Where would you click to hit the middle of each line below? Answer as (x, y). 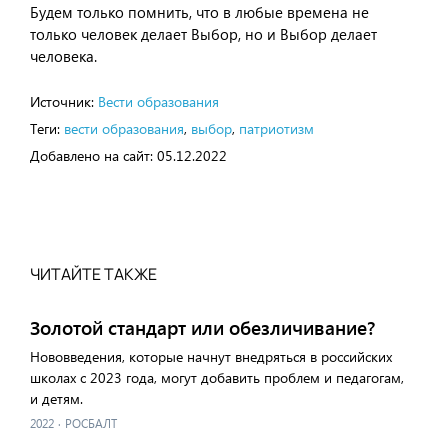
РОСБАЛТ (91, 423)
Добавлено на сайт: (91, 155)
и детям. (56, 398)
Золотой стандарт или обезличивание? (202, 327)
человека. (63, 56)
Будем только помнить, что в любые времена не (199, 12)
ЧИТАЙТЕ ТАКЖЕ (93, 274)
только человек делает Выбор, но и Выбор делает (203, 34)
